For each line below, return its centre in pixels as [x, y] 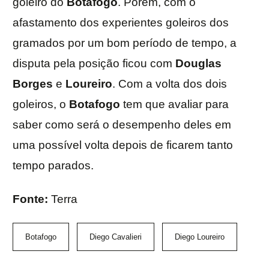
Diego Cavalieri [116, 237]
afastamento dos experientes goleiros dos [121, 23]
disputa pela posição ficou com [94, 64]
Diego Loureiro [200, 237]
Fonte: [32, 199]
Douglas [198, 64]
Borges [33, 84]
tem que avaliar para [174, 104]
